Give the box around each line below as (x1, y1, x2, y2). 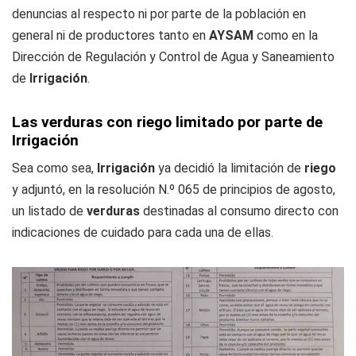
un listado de (12, 203, 87, 219)
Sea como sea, (12, 161, 97, 176)
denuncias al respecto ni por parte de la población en (12, 6, 306, 22)
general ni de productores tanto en (12, 28, 209, 44)
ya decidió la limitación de (158, 161, 304, 176)
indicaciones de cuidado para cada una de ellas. (12, 225, 273, 241)
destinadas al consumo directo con (143, 203, 339, 219)
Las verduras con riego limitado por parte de (12, 113, 323, 132)
